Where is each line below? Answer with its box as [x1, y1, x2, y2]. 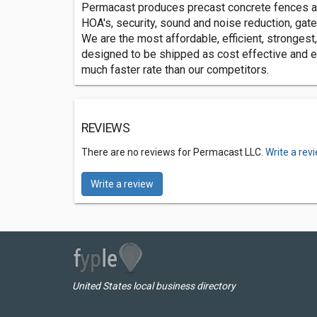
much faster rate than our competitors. [81, 63, 269, 76]
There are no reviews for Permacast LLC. [81, 146, 265, 158]
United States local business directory [72, 280, 236, 292]
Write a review [91, 178, 154, 190]
